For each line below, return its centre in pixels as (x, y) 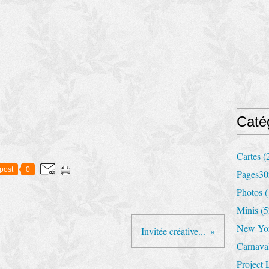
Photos (249, 192)
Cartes (249, 156)
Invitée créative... (173, 231)
